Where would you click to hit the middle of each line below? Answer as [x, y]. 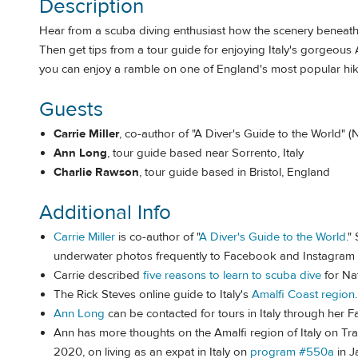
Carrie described [98, 276]
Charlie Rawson [96, 172]
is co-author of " [157, 237]
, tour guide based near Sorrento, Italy [205, 153]
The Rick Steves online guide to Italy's [153, 295]
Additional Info [105, 213]
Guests [71, 109]
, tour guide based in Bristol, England [235, 172]
